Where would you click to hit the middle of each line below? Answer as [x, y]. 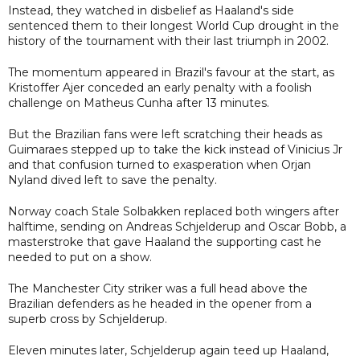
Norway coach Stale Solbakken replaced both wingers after [174, 211]
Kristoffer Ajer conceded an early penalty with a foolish [160, 87]
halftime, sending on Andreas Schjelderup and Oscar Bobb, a [177, 226]
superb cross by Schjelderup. [88, 319]
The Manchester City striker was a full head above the [158, 288]
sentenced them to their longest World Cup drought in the [174, 25]
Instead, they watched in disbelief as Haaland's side [151, 10]
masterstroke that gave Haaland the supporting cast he [165, 241]
